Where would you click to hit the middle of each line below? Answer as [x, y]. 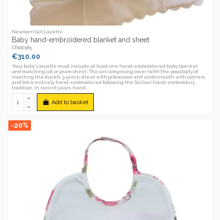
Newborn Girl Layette [38, 32]
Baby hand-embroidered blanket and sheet [81, 40]
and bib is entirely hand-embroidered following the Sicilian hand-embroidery [104, 82]
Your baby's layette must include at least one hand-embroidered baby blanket [105, 66]
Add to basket [70, 102]
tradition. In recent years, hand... [50, 87]
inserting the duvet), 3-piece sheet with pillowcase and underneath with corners [109, 77]
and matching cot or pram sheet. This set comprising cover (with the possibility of [105, 71]
